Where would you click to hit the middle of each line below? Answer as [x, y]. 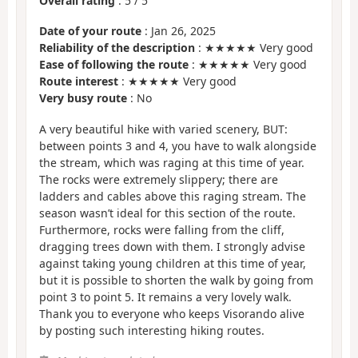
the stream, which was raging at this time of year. [172, 162]
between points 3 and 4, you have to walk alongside [178, 145]
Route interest [79, 82]
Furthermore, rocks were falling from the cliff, [162, 229]
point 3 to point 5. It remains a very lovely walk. [165, 296]
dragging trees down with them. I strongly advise [172, 246]
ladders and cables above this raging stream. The [173, 196]
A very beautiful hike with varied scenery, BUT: [163, 129]
